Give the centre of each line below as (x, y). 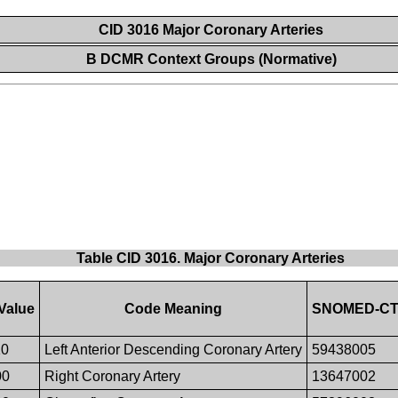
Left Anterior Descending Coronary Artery (174, 350)
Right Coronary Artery (113, 377)
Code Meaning (174, 309)
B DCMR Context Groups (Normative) (211, 59)
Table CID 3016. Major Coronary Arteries (211, 259)
